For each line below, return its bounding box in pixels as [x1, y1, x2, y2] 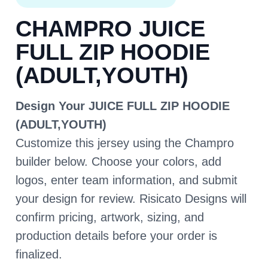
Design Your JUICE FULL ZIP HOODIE [16, 99, 230, 113]
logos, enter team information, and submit [16, 173, 237, 187]
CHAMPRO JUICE [16, 16, 205, 42]
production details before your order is [16, 229, 217, 243]
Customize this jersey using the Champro [16, 136, 234, 150]
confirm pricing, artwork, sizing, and [16, 211, 204, 224]
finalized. [16, 248, 62, 261]
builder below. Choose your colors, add [16, 155, 221, 169]
